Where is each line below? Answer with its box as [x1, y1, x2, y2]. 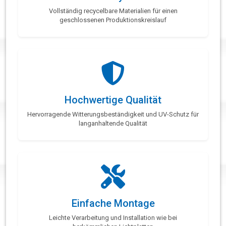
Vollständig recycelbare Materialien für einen [48, 7, 178, 15]
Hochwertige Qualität [65, 94, 161, 106]
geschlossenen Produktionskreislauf [60, 16, 166, 24]
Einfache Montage [71, 197, 155, 210]
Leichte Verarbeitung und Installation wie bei [49, 214, 177, 222]
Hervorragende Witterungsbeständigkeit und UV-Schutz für [27, 110, 199, 119]
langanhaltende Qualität [79, 120, 147, 128]
